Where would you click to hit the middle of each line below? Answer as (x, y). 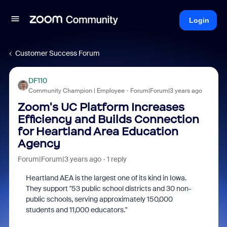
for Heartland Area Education (98, 131)
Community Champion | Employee (76, 91)
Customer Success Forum (58, 53)
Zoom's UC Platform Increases (101, 107)
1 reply (117, 159)
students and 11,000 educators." (77, 210)
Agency (39, 144)
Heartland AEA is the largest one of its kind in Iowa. (106, 178)
